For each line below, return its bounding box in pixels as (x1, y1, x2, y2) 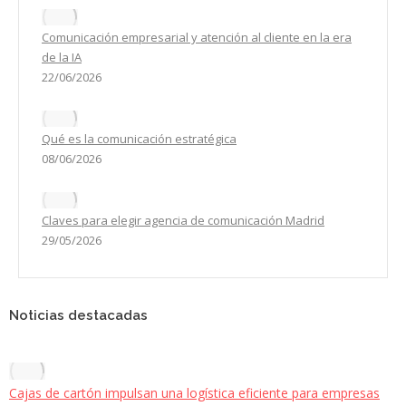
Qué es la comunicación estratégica (42, 130, 237, 148)
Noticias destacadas (9, 307, 148, 324)
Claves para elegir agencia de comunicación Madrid (42, 212, 324, 229)
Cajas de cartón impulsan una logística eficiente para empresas (9, 384, 380, 402)
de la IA (42, 49, 82, 66)
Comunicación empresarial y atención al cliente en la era (42, 29, 352, 46)
